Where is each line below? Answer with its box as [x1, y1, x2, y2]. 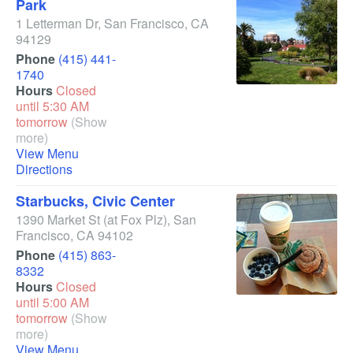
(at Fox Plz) [103, 210, 167, 229]
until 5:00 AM [16, 293, 89, 311]
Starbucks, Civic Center [16, 191, 175, 211]
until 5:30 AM [16, 97, 89, 115]
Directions [16, 160, 72, 178]
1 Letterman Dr [16, 14, 98, 32]
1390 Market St [16, 210, 100, 229]
